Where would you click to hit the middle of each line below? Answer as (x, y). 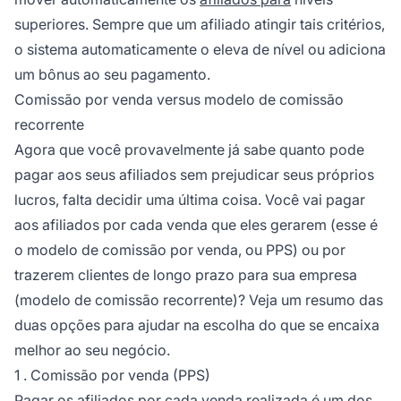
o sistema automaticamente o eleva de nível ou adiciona (200, 49)
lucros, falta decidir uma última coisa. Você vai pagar (190, 199)
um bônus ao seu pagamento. (112, 74)
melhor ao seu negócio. (92, 350)
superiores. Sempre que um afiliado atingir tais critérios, (200, 24)
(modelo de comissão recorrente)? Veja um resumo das (199, 299)
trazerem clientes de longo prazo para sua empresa (186, 274)
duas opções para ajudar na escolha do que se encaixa (197, 324)
